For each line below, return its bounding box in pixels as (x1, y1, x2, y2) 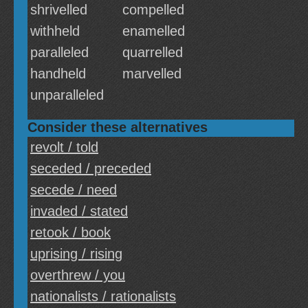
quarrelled (122, 45, 183, 60)
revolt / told (30, 140, 98, 155)
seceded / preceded (30, 161, 151, 176)
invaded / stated (30, 203, 128, 219)
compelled (122, 2, 184, 17)
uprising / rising (30, 246, 122, 261)
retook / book (30, 225, 111, 240)
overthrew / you (30, 267, 125, 283)
